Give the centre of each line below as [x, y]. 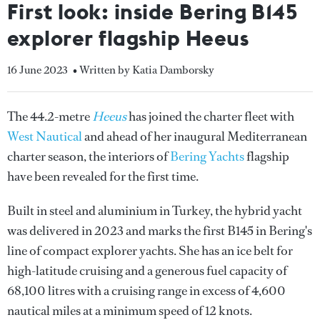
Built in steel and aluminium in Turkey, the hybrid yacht [155, 211]
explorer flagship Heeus [128, 38]
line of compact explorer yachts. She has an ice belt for [150, 251]
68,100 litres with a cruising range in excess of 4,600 [146, 291]
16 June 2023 [37, 70]
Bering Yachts [208, 156]
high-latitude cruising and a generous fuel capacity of [147, 271]
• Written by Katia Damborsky [144, 70]
